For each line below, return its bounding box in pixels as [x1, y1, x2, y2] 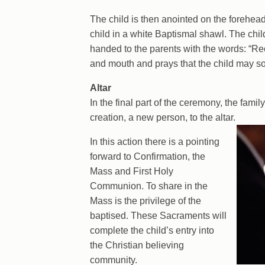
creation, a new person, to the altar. [90, 112, 235, 122]
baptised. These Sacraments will [90, 211, 227, 221]
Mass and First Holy [90, 166, 173, 176]
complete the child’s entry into [90, 225, 214, 235]
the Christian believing [90, 240, 184, 250]
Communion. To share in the [90, 181, 208, 191]
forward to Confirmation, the [90, 151, 205, 161]
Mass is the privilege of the [90, 196, 201, 206]
